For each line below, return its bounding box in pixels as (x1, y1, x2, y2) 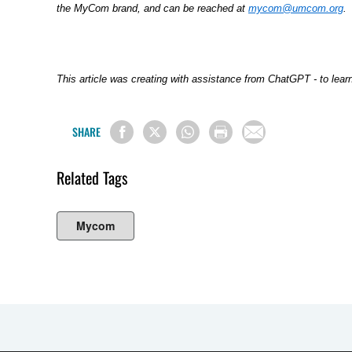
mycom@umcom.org (248, 2, 343, 14)
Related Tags (57, 166, 127, 190)
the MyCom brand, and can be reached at (57, 2, 248, 14)
